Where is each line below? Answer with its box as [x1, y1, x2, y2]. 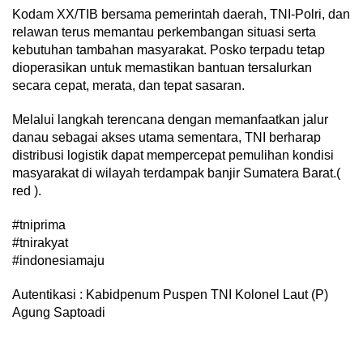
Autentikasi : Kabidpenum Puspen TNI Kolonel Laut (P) [12, 288, 328, 302]
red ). [12, 184, 41, 199]
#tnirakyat [12, 236, 68, 250]
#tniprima [12, 218, 66, 233]
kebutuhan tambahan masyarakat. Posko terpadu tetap [12, 43, 325, 58]
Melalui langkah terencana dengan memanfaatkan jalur [12, 113, 328, 127]
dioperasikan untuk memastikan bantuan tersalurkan [12, 61, 312, 75]
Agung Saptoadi [12, 305, 105, 320]
